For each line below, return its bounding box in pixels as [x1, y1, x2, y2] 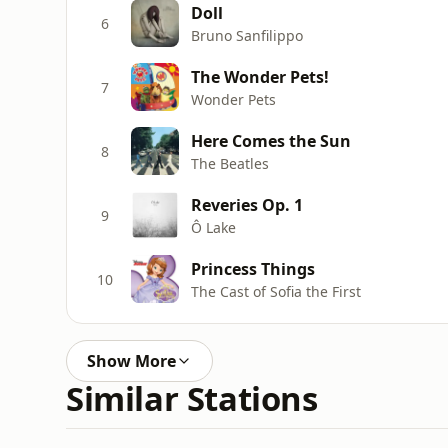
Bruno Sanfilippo [191, 25, 303, 45]
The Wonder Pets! [191, 65, 329, 88]
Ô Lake [191, 217, 236, 237]
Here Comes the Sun [191, 129, 351, 152]
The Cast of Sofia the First [191, 281, 361, 301]
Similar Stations [66, 376, 318, 421]
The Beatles [191, 153, 269, 173]
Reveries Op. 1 [191, 193, 303, 216]
